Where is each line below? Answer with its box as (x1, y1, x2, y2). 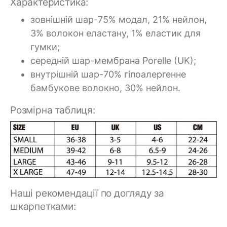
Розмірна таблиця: (10, 104, 95, 117)
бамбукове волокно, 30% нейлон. (30, 83, 180, 94)
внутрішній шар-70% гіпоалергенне (30, 69, 186, 80)
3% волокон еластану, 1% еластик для (30, 28, 201, 39)
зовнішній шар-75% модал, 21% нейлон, (30, 14, 207, 25)
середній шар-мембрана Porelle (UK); (30, 55, 196, 66)
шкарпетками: (10, 200, 76, 213)
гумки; (30, 42, 60, 53)
